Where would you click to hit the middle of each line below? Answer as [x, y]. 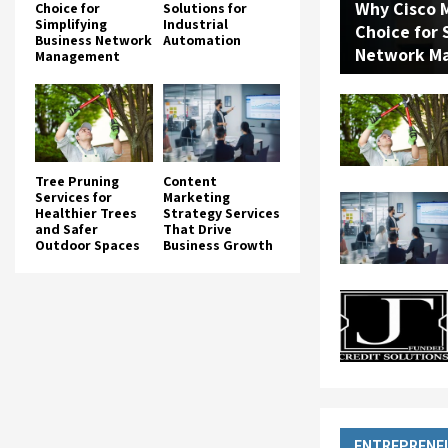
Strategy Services [221, 213]
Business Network [93, 39]
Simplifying [71, 23]
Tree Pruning [77, 181]
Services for [73, 197]
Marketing [196, 197]
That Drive [197, 229]
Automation [201, 39]
